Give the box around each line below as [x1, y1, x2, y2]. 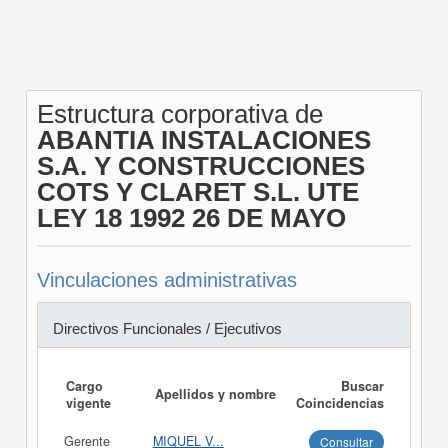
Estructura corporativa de [36, 99, 323, 129]
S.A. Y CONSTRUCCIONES [36, 151, 365, 181]
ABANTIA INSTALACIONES [36, 125, 371, 155]
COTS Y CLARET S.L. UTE [36, 177, 359, 207]
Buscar [340, 377, 384, 395]
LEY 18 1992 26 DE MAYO [36, 203, 346, 233]
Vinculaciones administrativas [36, 269, 297, 291]
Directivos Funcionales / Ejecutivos [52, 320, 282, 337]
